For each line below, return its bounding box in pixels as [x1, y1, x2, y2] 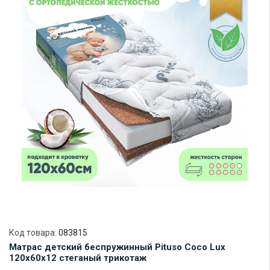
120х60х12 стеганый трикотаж [9, 252, 146, 263]
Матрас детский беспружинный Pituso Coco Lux [9, 241, 225, 253]
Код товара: [9, 227, 58, 237]
